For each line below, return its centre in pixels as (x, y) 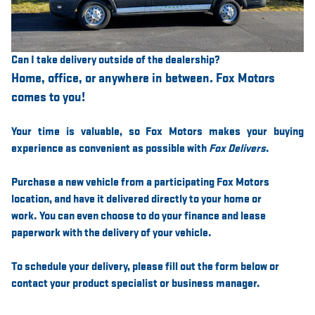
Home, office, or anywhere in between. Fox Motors (143, 78)
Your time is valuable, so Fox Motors (110, 131)
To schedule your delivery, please (88, 266)
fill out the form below (216, 266)
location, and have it (59, 199)
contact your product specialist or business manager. (136, 283)
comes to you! (48, 97)
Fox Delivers (237, 148)
